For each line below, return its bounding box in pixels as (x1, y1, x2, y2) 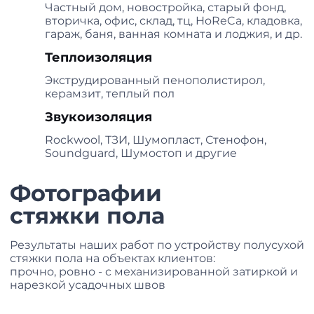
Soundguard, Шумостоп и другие (45, 146, 237, 161)
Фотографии (10, 179, 162, 207)
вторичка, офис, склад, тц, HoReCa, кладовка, (45, 14, 302, 28)
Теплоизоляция (45, 50, 152, 66)
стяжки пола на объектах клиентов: (10, 252, 215, 266)
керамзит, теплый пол (45, 87, 175, 101)
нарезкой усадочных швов (10, 278, 165, 292)
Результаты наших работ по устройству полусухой (10, 238, 304, 252)
